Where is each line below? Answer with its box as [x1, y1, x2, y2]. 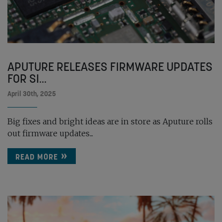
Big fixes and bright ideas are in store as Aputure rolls [7, 116, 213, 126]
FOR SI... [7, 70, 47, 86]
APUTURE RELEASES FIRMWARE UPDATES [7, 58, 213, 74]
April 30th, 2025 [7, 89, 56, 98]
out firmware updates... [7, 128, 93, 138]
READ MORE [15, 151, 58, 162]
